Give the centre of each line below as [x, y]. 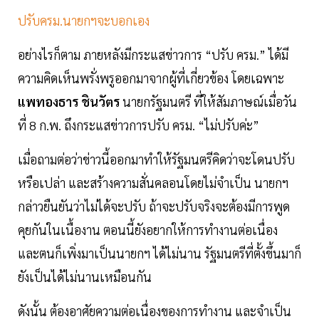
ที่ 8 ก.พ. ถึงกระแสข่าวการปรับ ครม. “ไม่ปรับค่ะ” [138, 125]
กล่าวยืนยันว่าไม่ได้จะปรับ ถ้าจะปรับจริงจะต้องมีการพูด [154, 206]
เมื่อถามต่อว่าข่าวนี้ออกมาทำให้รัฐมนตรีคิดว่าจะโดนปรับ [156, 159]
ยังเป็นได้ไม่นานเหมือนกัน [86, 277]
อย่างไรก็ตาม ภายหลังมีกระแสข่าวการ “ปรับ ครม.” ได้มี [153, 55]
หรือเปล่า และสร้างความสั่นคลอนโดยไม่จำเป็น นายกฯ [153, 183]
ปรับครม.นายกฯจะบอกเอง [84, 21]
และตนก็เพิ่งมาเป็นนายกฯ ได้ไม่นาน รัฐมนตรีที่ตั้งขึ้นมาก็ [159, 253]
